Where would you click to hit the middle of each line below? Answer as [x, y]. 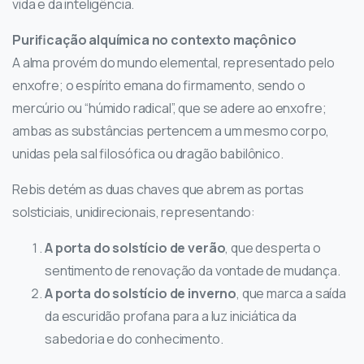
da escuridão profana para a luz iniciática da [171, 316]
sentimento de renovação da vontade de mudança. [193, 271]
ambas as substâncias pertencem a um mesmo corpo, [171, 131]
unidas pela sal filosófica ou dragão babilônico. [148, 154]
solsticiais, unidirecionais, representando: [134, 212]
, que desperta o [273, 248]
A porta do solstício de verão [135, 248]
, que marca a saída [292, 294]
